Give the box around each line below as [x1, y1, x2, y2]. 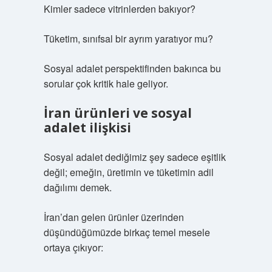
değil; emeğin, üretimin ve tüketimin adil [43, 165, 214, 179]
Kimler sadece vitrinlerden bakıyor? [43, 2, 195, 16]
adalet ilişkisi [43, 119, 131, 136]
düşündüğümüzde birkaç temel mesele [43, 225, 210, 239]
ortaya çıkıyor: [43, 240, 103, 254]
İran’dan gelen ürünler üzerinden [43, 210, 184, 224]
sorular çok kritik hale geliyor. [43, 76, 168, 90]
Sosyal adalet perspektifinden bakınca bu [43, 61, 221, 75]
